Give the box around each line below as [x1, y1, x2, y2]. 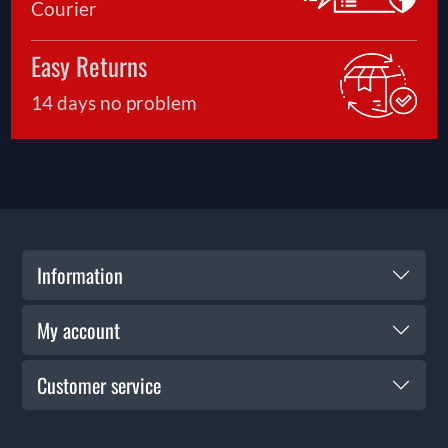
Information [36, 260, 123, 291]
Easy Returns [31, 47, 148, 85]
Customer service [36, 370, 161, 401]
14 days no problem [31, 91, 198, 115]
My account [36, 315, 120, 346]
